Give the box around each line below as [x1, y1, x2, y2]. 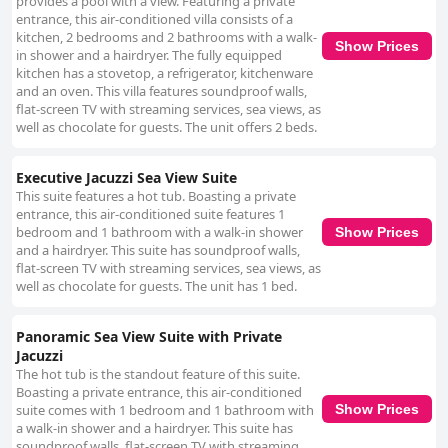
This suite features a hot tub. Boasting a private [16, 187, 296, 206]
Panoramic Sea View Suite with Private [16, 327, 282, 347]
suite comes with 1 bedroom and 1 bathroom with [16, 401, 314, 420]
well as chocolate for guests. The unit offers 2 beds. [16, 118, 317, 137]
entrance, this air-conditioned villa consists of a [16, 10, 293, 29]
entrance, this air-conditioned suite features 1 [16, 205, 285, 224]
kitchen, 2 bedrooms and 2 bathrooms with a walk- [16, 28, 317, 47]
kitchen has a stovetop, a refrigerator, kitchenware [16, 64, 313, 83]
